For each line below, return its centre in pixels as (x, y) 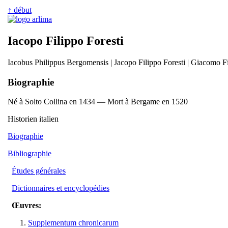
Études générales (39, 171)
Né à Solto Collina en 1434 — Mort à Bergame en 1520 (98, 102)
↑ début (20, 10)
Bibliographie (30, 154)
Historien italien (33, 119)
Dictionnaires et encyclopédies (61, 188)
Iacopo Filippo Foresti (66, 40)
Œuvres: (26, 206)
